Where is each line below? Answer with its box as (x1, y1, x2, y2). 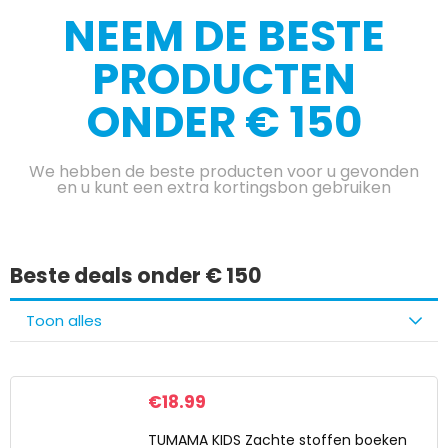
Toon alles (26, 310, 102, 331)
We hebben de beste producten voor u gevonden (29, 160, 419, 183)
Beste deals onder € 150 (10, 261, 262, 290)
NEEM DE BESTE (63, 6, 385, 66)
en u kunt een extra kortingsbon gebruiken (57, 176, 391, 199)
